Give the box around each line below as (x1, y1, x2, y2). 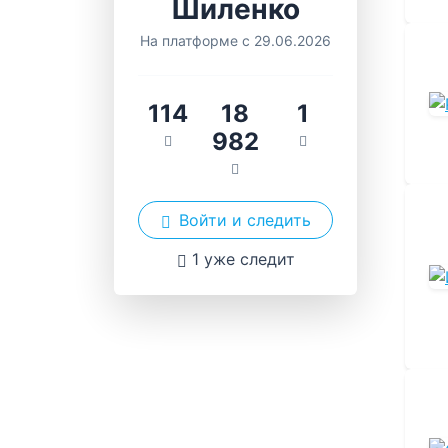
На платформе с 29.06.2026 (140, 32, 331, 49)
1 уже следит (191, 249, 295, 269)
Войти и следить (178, 210, 311, 230)
